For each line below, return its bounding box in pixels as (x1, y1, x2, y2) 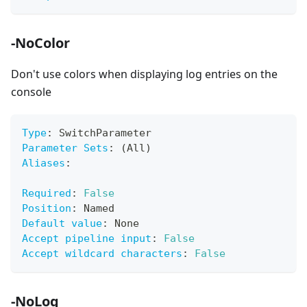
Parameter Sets (22, 142, 108, 155)
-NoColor (11, 34, 70, 53)
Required (22, 187, 71, 200)
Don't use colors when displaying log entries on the (11, 66, 278, 82)
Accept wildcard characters (22, 247, 182, 260)
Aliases (22, 157, 65, 170)
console (11, 84, 51, 100)
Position (22, 202, 71, 215)
